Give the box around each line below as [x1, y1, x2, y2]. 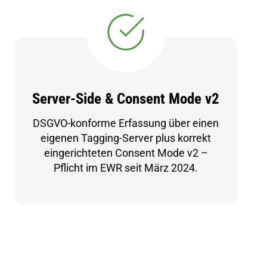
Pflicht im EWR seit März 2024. [54, 162, 198, 174]
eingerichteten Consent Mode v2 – [44, 147, 208, 159]
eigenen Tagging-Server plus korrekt [41, 132, 212, 144]
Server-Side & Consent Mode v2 [32, 90, 220, 107]
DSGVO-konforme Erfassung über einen [33, 117, 219, 129]
